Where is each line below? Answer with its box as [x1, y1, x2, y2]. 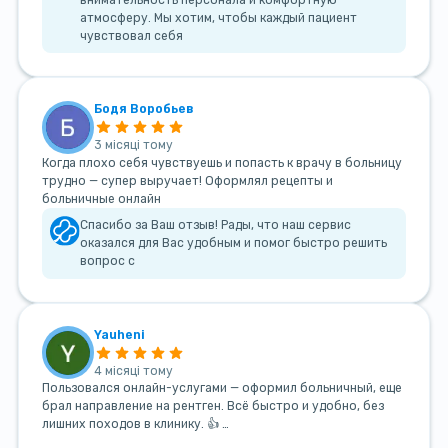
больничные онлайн [41, 191, 161, 206]
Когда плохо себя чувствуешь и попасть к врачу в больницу [41, 155, 402, 170]
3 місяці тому [94, 138, 174, 153]
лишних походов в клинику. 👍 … [41, 417, 229, 432]
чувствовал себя [80, 28, 184, 43]
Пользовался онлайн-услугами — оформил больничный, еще [41, 381, 402, 396]
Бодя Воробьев [94, 101, 195, 116]
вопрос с [80, 254, 136, 269]
